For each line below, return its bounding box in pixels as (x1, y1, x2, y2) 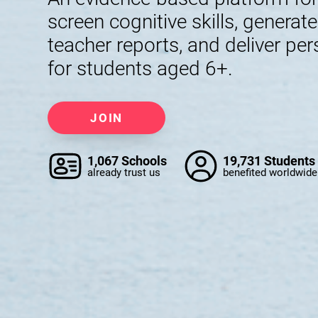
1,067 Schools (87, 153, 168, 169)
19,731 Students (223, 153, 316, 169)
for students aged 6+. (48, 57, 234, 80)
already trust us (87, 165, 161, 179)
